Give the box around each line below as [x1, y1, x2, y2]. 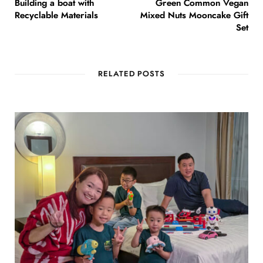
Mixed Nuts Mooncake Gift [140, 11, 248, 21]
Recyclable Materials [15, 11, 98, 21]
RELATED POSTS [97, 70, 166, 79]
